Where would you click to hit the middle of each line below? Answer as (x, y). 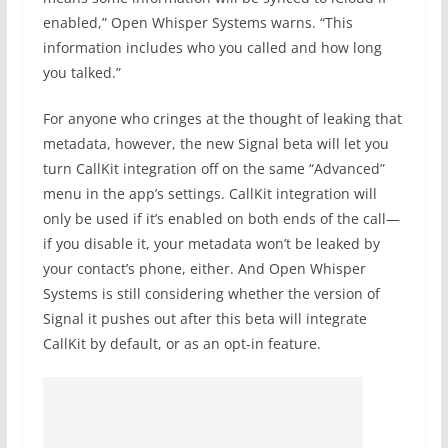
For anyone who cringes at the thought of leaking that (222, 118)
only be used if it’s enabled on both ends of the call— (221, 218)
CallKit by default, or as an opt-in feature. (181, 343)
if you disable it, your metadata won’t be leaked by (211, 243)
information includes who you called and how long (212, 47)
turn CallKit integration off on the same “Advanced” (213, 168)
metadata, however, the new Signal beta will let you (215, 143)
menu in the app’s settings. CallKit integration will (209, 193)
